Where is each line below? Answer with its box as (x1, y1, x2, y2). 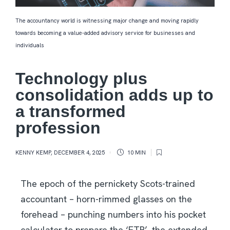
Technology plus (15, 69, 147, 88)
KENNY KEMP (15, 149, 51, 157)
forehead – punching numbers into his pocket (21, 208, 206, 221)
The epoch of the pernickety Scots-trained (21, 178, 195, 190)
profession (15, 119, 105, 138)
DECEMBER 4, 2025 (54, 149, 105, 157)
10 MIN (126, 149, 146, 157)
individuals (15, 42, 44, 49)
